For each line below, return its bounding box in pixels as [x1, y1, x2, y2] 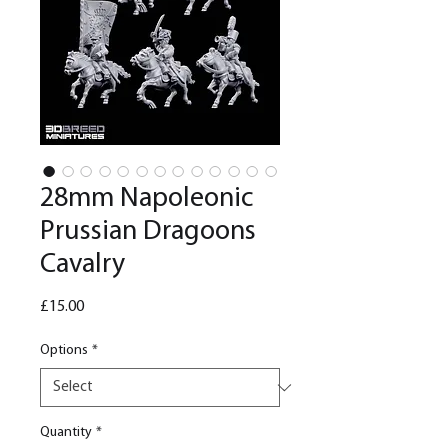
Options [40, 343, 88, 359]
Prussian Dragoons [40, 218, 256, 247]
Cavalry [40, 251, 125, 280]
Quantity [40, 425, 92, 441]
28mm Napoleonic [40, 185, 254, 214]
